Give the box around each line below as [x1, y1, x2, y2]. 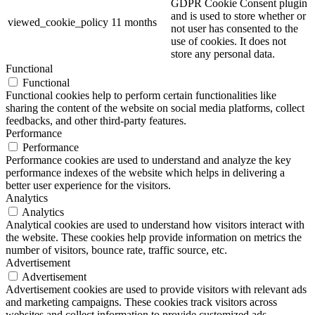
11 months [111, 16, 157, 29]
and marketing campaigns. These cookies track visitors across [6, 296, 277, 309]
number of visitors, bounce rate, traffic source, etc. [6, 244, 227, 257]
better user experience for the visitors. [6, 179, 171, 192]
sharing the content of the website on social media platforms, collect [6, 102, 304, 115]
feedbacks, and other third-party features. [6, 115, 186, 127]
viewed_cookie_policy [8, 16, 108, 29]
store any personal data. [171, 48, 275, 60]
